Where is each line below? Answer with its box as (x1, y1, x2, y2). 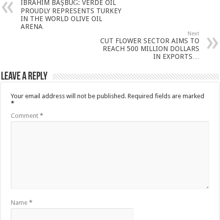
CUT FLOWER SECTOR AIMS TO (100, 37, 199, 45)
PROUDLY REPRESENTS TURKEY (21, 7, 122, 15)
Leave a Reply (1, 71, 48, 83)
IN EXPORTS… (153, 53, 199, 61)
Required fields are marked (128, 92, 205, 100)
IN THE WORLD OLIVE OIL (21, 15, 103, 23)
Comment (11, 112, 40, 120)
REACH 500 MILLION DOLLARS (102, 45, 199, 53)
